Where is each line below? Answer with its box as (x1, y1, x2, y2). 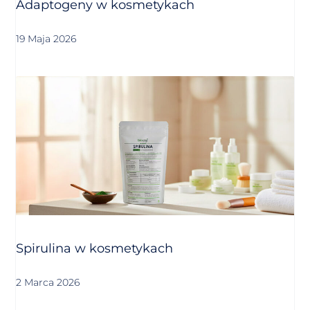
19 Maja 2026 (16, 33, 77, 46)
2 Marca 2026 (16, 275, 80, 289)
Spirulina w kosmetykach (16, 240, 174, 256)
